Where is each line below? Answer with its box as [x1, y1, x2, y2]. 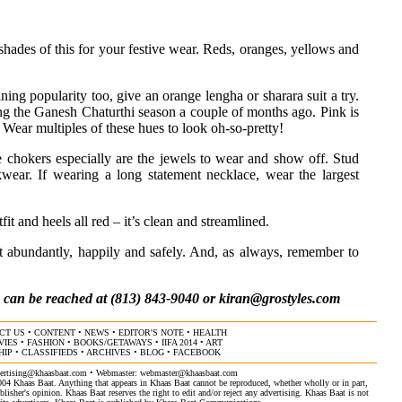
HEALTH [192, 328, 227, 338]
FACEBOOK [172, 347, 221, 358]
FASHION [27, 337, 65, 348]
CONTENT [33, 328, 75, 338]
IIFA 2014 [162, 337, 197, 348]
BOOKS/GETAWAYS [74, 337, 153, 348]
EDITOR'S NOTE [118, 328, 184, 338]
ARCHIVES [85, 347, 131, 358]
